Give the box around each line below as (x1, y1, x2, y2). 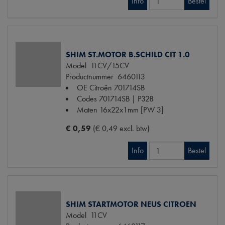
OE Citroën (77, 82, 112, 93)
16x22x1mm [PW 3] (99, 104, 164, 116)
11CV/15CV (86, 60, 129, 71)
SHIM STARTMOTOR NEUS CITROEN (66, 199, 196, 210)
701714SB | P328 (99, 93, 154, 104)
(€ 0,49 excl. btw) (93, 123, 150, 134)
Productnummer (66, 71, 114, 82)
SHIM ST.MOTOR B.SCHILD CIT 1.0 (66, 49, 190, 60)
